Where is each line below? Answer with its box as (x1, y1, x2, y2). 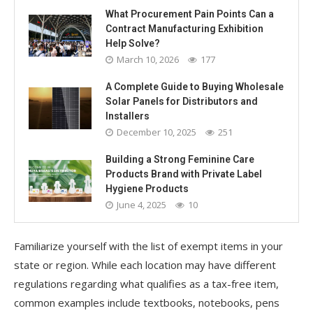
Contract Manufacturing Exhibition (105, 22, 263, 34)
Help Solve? (105, 37, 160, 49)
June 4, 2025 (117, 198, 166, 211)
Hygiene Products (105, 182, 189, 194)
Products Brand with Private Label (105, 168, 262, 180)
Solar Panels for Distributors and (105, 95, 258, 107)
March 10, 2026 (117, 52, 179, 66)
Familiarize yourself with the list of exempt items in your (14, 238, 283, 253)
